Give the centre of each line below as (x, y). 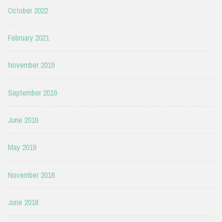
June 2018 (23, 202)
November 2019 (31, 65)
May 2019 (22, 147)
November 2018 (31, 175)
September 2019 (32, 92)
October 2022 (28, 10)
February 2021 (28, 37)
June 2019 (23, 120)
